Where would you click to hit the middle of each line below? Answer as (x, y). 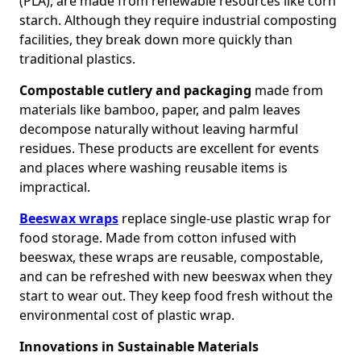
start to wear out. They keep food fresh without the (176, 296)
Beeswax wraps (69, 219)
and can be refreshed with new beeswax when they (176, 277)
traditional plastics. (77, 59)
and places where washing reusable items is (154, 168)
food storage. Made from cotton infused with (158, 238)
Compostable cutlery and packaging (135, 91)
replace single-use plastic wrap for (225, 219)
